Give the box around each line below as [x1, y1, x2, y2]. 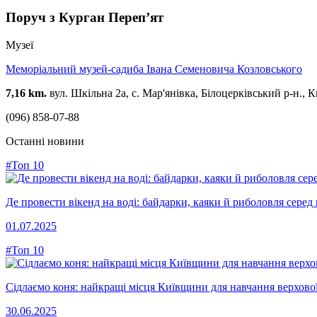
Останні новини [6, 134, 84, 147]
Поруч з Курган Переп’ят [6, 10, 163, 25]
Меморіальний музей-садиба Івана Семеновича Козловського [6, 62, 302, 75]
